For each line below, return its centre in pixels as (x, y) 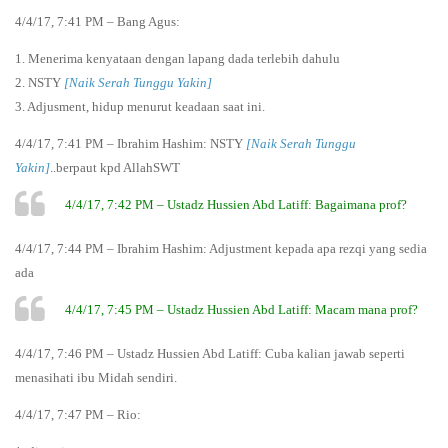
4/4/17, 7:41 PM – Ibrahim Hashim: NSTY (130, 143)
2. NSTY (39, 82)
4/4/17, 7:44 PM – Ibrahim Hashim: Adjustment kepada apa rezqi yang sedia (221, 248)
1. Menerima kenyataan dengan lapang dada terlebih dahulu (177, 58)
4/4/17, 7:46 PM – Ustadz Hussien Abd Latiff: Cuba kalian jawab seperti (210, 353)
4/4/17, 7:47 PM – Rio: (78, 414)
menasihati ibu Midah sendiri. (96, 377)
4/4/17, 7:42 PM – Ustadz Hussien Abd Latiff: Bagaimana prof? (236, 204)
